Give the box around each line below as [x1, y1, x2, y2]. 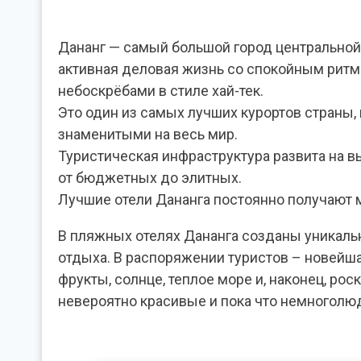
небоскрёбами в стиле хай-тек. [58, 81, 263, 99]
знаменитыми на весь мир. [58, 125, 238, 143]
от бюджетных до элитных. [58, 168, 242, 186]
